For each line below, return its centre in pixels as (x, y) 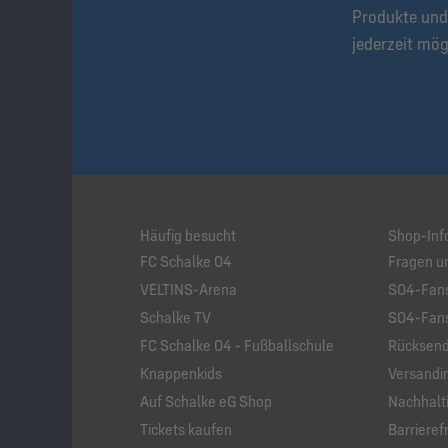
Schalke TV (175, 318)
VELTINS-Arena (188, 290)
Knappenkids (181, 374)
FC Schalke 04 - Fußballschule (237, 346)
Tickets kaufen (186, 430)
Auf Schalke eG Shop (206, 402)
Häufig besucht (188, 236)
